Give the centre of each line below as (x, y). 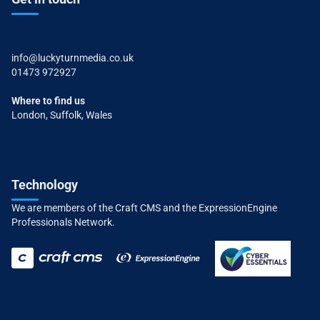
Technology (45, 184)
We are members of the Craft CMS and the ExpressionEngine (144, 207)
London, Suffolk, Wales (62, 115)
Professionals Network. (63, 222)
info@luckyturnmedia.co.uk (72, 57)
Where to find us (48, 100)
